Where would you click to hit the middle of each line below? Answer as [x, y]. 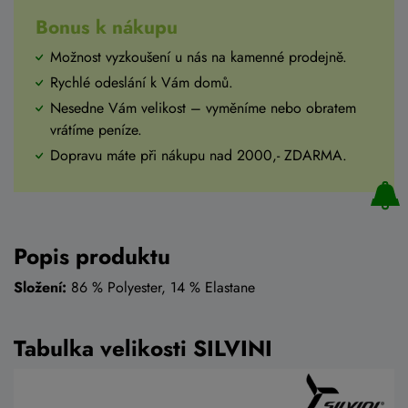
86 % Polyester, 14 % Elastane [161, 288]
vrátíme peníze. [96, 130]
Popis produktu [92, 257]
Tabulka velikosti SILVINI [143, 349]
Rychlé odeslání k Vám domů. [142, 83]
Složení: [40, 288]
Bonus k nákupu [107, 28]
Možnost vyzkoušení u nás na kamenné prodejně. [199, 57]
